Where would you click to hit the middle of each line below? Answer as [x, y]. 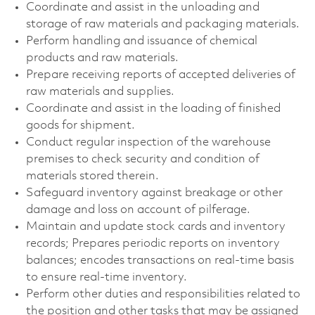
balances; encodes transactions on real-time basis [160, 260]
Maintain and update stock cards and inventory [155, 226]
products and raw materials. [102, 58]
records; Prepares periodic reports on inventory [153, 243]
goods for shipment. [80, 125]
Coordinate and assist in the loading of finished [153, 108]
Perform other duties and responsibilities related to [163, 294]
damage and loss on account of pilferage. [138, 210]
